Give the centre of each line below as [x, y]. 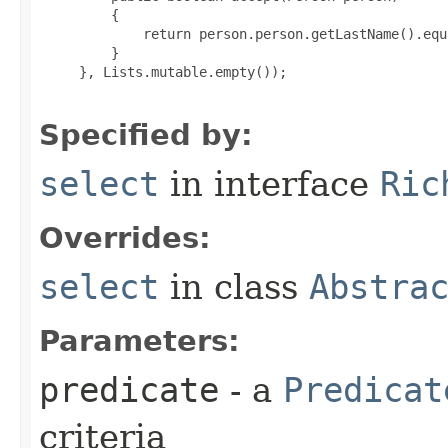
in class [234, 287]
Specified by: [146, 135]
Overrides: [125, 238]
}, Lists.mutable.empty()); [163, 72]
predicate [129, 390]
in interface [269, 184]
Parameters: [139, 341]
